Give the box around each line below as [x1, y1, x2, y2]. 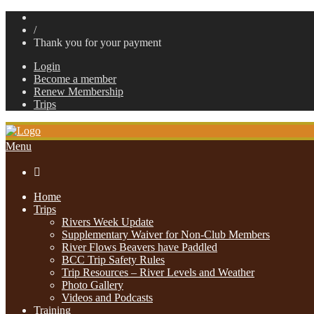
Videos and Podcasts [62, 292, 153, 303]
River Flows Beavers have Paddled [62, 241, 217, 253]
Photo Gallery [62, 279, 123, 291]
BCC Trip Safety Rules [62, 254, 165, 266]
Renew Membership [34, 86, 123, 97]
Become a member [34, 73, 116, 85]
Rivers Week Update [62, 216, 153, 228]
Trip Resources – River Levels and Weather [62, 266, 254, 278]
